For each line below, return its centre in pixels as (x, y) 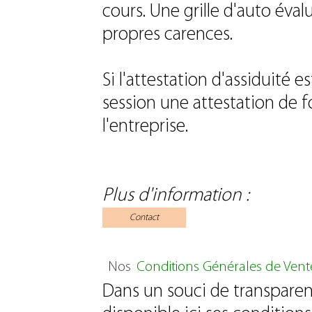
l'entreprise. (145, 126)
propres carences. (167, 34)
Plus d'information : (176, 195)
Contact (144, 217)
